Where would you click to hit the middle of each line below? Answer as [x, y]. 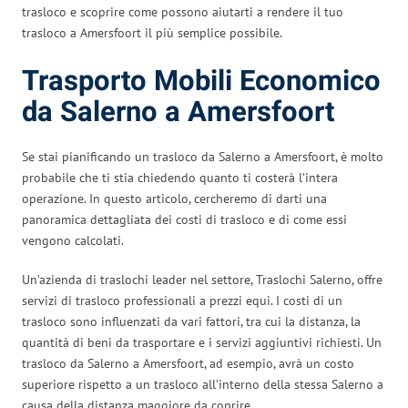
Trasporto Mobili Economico [201, 81]
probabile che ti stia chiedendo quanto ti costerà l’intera [180, 177]
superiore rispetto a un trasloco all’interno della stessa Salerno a [203, 384]
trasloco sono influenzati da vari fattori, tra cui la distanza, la [191, 321]
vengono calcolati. [73, 240]
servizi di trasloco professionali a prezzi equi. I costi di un [182, 300]
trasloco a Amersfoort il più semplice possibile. [152, 32]
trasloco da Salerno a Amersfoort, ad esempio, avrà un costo [188, 363]
